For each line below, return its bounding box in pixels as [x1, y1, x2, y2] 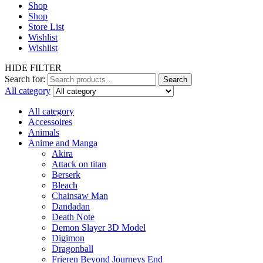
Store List [28, 22, 64, 32]
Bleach [52, 180, 77, 191]
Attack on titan [52, 159, 106, 170]
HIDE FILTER [5, 63, 62, 73]
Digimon [52, 233, 85, 244]
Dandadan [52, 201, 90, 212]
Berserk [52, 170, 80, 180]
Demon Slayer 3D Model [52, 222, 146, 233]
